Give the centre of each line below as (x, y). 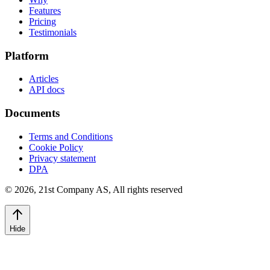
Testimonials (53, 32)
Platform (27, 55)
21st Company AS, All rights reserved (111, 189)
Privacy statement (62, 158)
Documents (32, 113)
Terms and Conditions (71, 136)
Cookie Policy (56, 147)
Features (45, 10)
